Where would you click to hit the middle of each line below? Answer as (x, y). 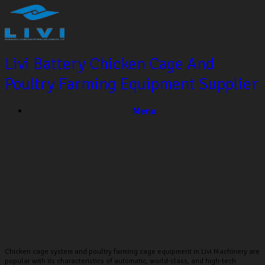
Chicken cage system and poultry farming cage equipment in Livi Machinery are (132, 251)
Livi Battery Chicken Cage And (110, 64)
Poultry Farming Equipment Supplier (131, 84)
